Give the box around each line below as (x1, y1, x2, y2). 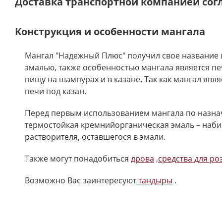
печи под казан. (25, 86, 86, 97)
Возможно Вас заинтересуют (25, 175, 136, 186)
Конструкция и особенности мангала (15, 25, 205, 38)
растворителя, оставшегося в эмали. (25, 131, 166, 142)
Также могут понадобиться (25, 153, 131, 164)
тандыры (136, 175, 172, 186)
